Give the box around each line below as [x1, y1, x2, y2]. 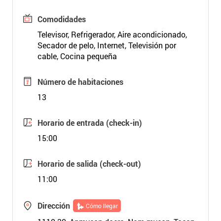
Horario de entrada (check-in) [37, 117, 142, 128]
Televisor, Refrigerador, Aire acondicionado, [37, 29, 187, 39]
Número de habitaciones [37, 76, 123, 87]
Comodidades [37, 14, 86, 24]
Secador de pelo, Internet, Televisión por [37, 40, 176, 50]
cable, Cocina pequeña [37, 51, 117, 61]
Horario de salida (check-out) [37, 158, 141, 169]
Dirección [37, 200, 70, 211]
